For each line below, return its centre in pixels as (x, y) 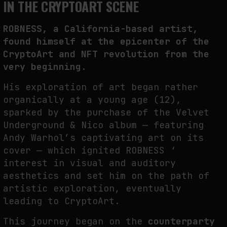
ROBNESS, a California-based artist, (101, 28)
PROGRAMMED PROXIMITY (50, 35)
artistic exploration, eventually (92, 188)
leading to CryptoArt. (62, 201)
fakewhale (38, 48)
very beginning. (45, 66)
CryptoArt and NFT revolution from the (106, 54)
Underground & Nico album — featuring (103, 125)
